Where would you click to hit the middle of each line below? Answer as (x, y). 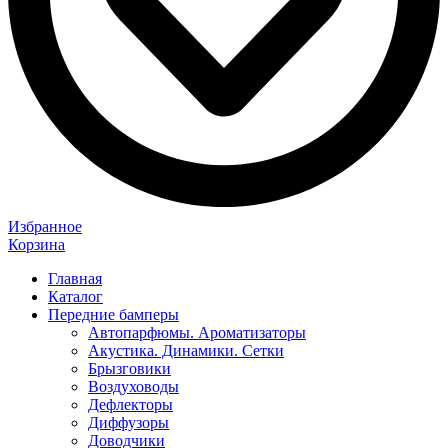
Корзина (36, 244)
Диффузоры (128, 422)
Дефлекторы (130, 404)
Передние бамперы (113, 314)
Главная (75, 278)
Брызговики (129, 368)
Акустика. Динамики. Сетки (186, 350)
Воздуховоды (133, 386)
